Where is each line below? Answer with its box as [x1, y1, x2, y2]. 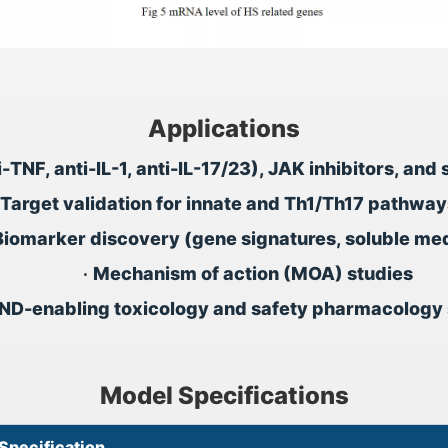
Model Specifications [99, 381, 349, 410]
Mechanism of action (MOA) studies [93, 263, 413, 284]
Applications [148, 114, 300, 143]
